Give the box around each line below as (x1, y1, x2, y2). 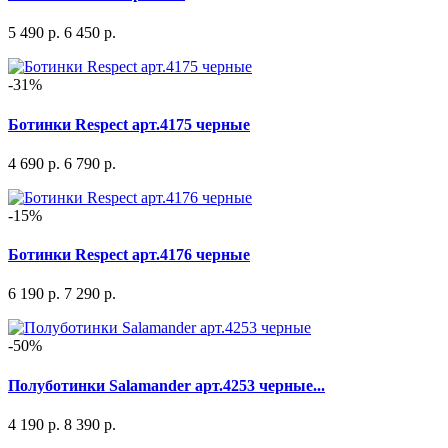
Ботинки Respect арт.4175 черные (8, 115, 250, 133)
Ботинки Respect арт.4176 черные (8, 246, 250, 264)
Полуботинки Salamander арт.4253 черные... (8, 376, 325, 394)
